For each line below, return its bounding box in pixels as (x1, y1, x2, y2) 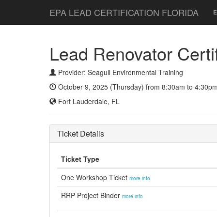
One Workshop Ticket (61, 172, 129, 182)
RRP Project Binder (61, 190, 122, 200)
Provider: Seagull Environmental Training (56, 67, 183, 77)
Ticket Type (61, 154, 99, 164)
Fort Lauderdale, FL (56, 96, 120, 106)
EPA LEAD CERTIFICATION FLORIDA (49, 6, 199, 18)
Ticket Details (57, 128, 104, 139)
